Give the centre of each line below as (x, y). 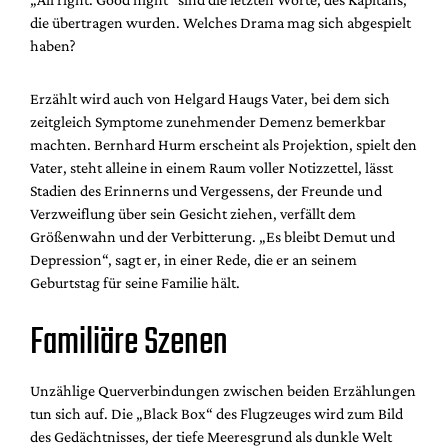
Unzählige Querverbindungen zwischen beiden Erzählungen (223, 390)
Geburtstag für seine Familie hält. (135, 282)
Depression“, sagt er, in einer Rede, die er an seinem (193, 259)
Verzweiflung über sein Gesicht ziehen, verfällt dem (193, 213)
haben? (53, 45)
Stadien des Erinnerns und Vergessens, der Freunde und (206, 190)
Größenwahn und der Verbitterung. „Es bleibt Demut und (212, 236)
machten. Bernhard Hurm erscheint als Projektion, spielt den (223, 144)
